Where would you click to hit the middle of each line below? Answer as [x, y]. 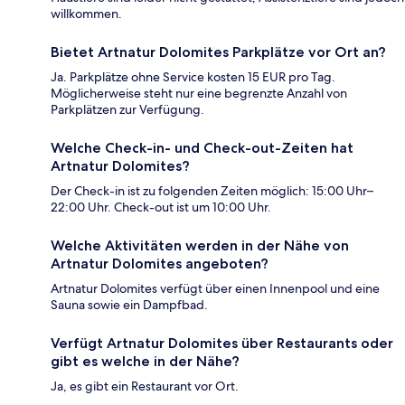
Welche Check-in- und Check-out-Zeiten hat [202, 147]
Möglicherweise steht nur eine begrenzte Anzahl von [199, 93]
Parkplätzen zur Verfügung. [127, 109]
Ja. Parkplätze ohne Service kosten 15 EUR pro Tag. [193, 76]
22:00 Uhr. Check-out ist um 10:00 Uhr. [161, 207]
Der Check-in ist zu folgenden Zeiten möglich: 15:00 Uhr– [212, 190]
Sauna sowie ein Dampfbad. [129, 304]
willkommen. [86, 13]
